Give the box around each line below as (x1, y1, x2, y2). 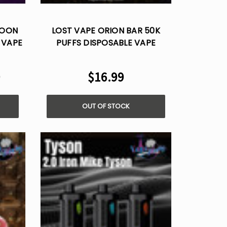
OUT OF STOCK (82, 101, 130, 111)
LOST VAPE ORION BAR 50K (52, 25, 160, 37)
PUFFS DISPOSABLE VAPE (56, 37, 156, 49)
